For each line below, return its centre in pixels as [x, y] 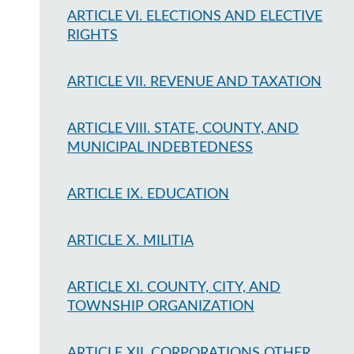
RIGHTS [92, 36]
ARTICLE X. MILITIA [130, 241]
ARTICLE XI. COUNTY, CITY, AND [174, 288]
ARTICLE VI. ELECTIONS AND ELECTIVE [195, 17]
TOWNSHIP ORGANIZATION [161, 307]
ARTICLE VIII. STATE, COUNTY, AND [183, 129]
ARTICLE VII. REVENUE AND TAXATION [194, 82]
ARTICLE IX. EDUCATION [148, 194]
